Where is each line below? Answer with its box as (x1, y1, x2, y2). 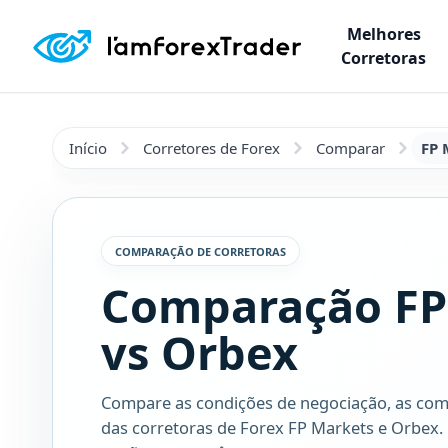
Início (69, 138, 107, 158)
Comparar (316, 138, 385, 158)
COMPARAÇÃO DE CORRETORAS (115, 243, 286, 259)
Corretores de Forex (143, 138, 280, 158)
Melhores (346, 23, 421, 45)
